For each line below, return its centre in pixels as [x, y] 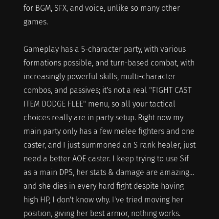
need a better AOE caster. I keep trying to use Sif [106, 158]
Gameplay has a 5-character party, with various [104, 49]
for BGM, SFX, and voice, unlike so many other [101, 8]
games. [35, 22]
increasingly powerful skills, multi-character [99, 76]
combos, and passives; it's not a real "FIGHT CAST [107, 90]
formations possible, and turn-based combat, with [109, 63]
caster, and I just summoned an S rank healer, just [109, 145]
